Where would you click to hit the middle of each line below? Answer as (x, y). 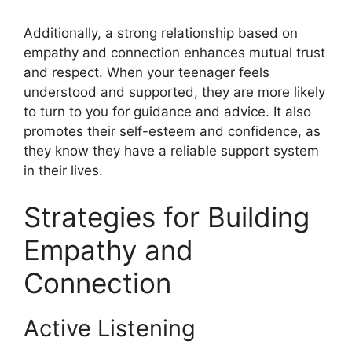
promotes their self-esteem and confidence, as (172, 131)
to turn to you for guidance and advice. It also (167, 111)
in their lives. (63, 170)
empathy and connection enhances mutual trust (174, 52)
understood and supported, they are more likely (174, 92)
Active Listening (110, 328)
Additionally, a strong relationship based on (161, 33)
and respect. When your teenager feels (147, 72)
